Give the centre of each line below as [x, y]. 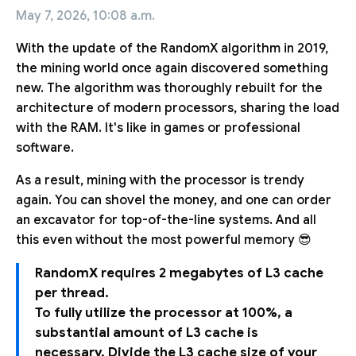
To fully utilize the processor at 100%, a [164, 312]
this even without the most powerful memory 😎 [164, 240]
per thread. [72, 292]
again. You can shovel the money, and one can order [174, 200]
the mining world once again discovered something [172, 68]
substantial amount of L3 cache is [147, 332]
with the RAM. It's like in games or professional [158, 128]
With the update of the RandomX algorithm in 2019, [172, 48]
